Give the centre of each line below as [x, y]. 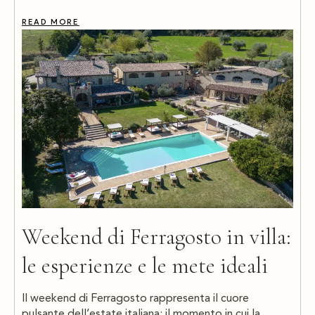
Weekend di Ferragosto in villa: [156, 237]
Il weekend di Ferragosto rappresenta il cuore [135, 299]
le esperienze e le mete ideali [145, 266]
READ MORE [51, 21]
